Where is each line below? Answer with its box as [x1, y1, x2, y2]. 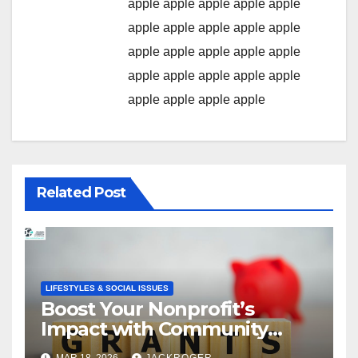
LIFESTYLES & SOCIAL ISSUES [46, 283, 169, 292]
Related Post [37, 183, 126, 201]
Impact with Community [41, 316, 268, 340]
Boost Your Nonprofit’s [41, 296, 254, 320]
